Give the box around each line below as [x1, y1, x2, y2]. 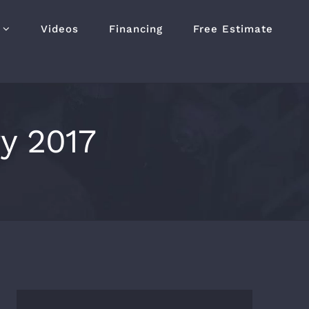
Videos [41, 22, 79, 35]
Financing [109, 22, 163, 35]
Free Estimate [193, 22, 273, 35]
